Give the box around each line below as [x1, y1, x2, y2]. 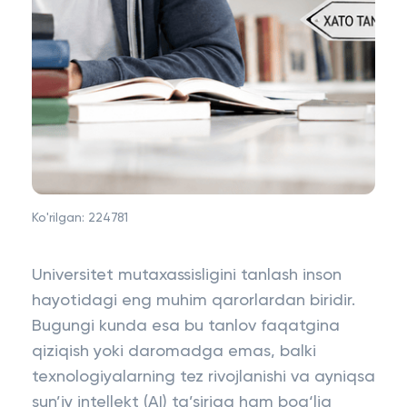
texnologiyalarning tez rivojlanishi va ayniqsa [32, 369, 375, 385]
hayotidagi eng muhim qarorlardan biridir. [32, 293, 355, 309]
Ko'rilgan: [32, 212, 88, 224]
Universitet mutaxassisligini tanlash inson [32, 267, 342, 283]
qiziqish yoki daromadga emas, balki [32, 343, 316, 360]
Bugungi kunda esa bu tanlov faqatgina [32, 318, 340, 334]
